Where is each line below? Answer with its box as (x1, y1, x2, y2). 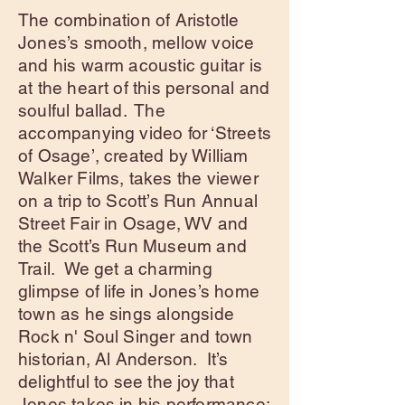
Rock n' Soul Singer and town (18, 326, 253, 346)
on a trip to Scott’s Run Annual (18, 191, 258, 211)
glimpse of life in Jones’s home (18, 281, 259, 301)
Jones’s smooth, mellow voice (18, 33, 255, 52)
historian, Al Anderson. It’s (18, 349, 229, 369)
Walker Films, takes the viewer (18, 168, 259, 188)
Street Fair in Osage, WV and (18, 213, 249, 233)
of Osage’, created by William (18, 146, 249, 165)
